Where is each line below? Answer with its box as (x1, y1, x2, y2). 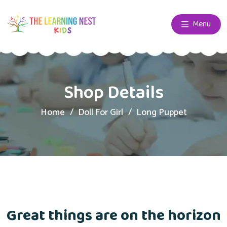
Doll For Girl (78, 104, 123, 120)
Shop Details (63, 78, 164, 108)
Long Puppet (136, 104, 187, 120)
